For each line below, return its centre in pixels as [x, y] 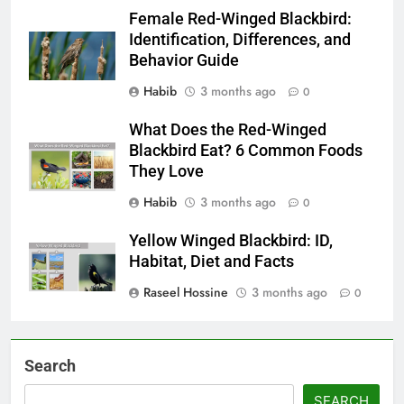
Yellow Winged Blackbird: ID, [231, 241]
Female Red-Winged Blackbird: [240, 19]
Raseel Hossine [186, 293]
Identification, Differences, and [240, 40]
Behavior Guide [184, 61]
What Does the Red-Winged [228, 130]
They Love [166, 172]
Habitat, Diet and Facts [211, 262]
